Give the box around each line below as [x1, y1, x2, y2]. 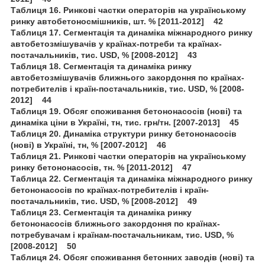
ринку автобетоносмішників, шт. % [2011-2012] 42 [11, 16, 223, 26]
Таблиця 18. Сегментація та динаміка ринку [11, 61, 192, 71]
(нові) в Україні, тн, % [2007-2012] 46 [11, 140, 166, 150]
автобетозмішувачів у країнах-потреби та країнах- [11, 38, 222, 49]
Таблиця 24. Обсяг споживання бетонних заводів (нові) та [11, 252, 254, 262]
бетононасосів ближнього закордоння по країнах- [11, 218, 220, 228]
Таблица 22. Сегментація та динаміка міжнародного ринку [11, 173, 253, 183]
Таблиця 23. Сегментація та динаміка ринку [11, 207, 192, 217]
